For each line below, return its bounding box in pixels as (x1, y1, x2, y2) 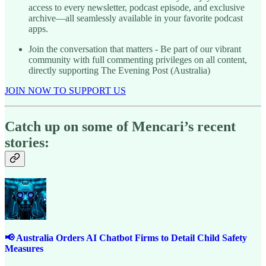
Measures (5, 243, 43, 254)
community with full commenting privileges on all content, (28, 54, 247, 65)
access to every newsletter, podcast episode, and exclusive (28, 2, 245, 12)
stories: (5, 134, 49, 150)
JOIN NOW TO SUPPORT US (5, 85, 126, 96)
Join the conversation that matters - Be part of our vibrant (28, 43, 241, 54)
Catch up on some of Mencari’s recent (5, 118, 236, 134)
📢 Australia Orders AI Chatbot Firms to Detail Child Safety (5, 232, 247, 243)
